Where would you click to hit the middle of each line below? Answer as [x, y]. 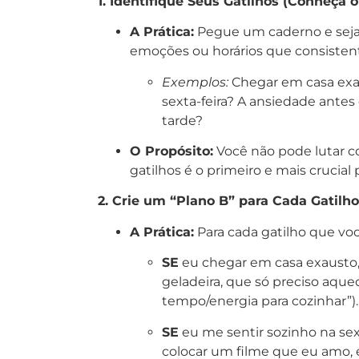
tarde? [182, 120]
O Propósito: [171, 151]
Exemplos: [195, 82]
